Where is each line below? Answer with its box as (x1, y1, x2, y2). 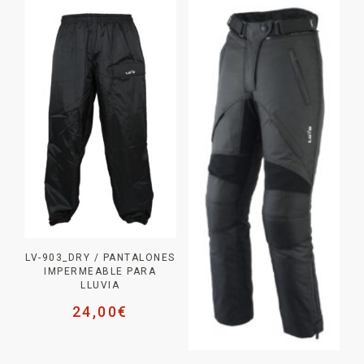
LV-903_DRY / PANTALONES (25, 252, 175, 264)
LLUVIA (80, 279, 120, 292)
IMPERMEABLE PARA (44, 266, 157, 278)
